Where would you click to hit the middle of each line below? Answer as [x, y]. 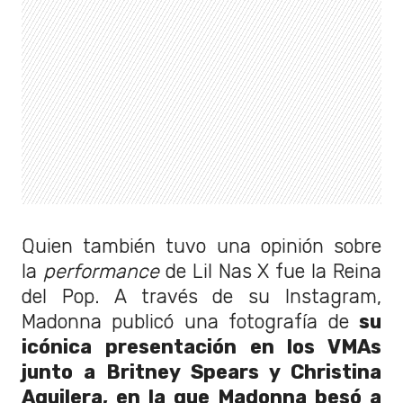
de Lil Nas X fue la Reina [273, 271]
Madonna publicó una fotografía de [190, 321]
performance [104, 271]
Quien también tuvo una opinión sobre [201, 246]
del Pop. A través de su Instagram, [201, 296]
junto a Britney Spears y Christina [201, 372]
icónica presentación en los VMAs [201, 346]
